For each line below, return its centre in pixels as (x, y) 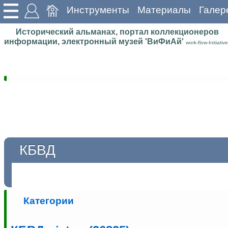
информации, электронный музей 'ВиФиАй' (95, 41)
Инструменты (98, 10)
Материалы (164, 10)
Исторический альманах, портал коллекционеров (117, 32)
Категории (49, 201)
